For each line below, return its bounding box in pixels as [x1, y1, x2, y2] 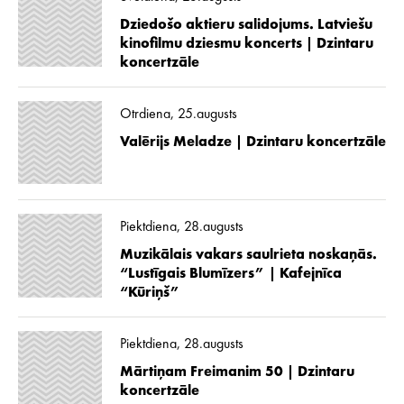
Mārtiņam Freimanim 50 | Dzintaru [119, 365, 354, 381]
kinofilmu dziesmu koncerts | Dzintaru [119, 36, 373, 51]
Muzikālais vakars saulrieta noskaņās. [119, 248, 377, 263]
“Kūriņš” [119, 286, 180, 301]
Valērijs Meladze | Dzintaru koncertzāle [119, 134, 386, 150]
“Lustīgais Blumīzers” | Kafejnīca [119, 267, 342, 282]
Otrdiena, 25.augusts [119, 106, 237, 122]
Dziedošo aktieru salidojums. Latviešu [119, 17, 372, 32]
